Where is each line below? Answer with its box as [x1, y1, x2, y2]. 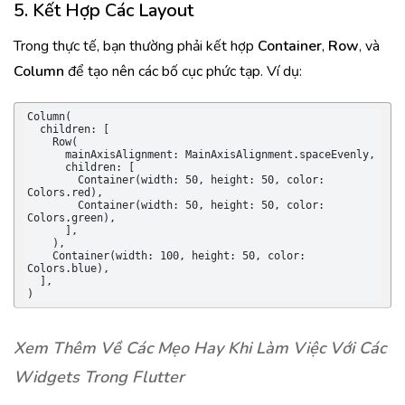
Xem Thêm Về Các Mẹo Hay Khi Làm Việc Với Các [14, 337, 386, 359]
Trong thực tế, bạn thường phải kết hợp [14, 36, 258, 56]
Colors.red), [27, 186, 103, 199]
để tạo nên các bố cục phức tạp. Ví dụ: [64, 61, 302, 81]
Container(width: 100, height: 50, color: [27, 250, 52, 262]
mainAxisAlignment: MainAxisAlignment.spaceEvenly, [27, 148, 65, 161]
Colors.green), [27, 212, 116, 224]
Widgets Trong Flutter [14, 366, 184, 388]
